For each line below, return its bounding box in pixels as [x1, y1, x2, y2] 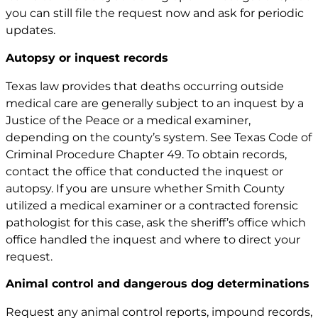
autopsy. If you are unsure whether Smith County [6, 181, 285, 195]
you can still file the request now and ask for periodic [6, 6, 304, 21]
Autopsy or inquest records [6, 50, 168, 65]
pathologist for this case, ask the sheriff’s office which [6, 215, 306, 229]
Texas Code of [234, 130, 312, 144]
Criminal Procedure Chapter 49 [6, 147, 182, 161]
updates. [6, 23, 55, 38]
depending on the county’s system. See [6, 130, 234, 144]
